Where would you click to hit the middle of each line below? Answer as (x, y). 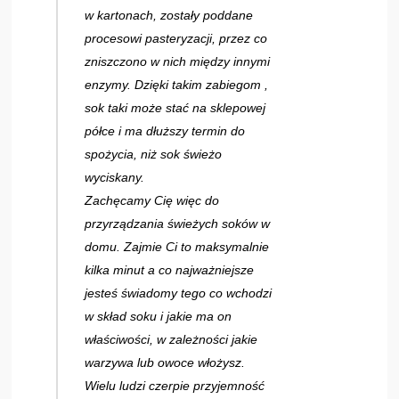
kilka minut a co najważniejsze (170, 269)
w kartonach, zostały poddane (169, 15)
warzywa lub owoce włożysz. (165, 362)
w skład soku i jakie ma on (159, 316)
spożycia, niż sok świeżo (154, 154)
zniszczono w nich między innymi (178, 61)
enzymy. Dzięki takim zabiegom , (177, 84)
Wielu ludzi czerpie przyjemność (175, 385)
